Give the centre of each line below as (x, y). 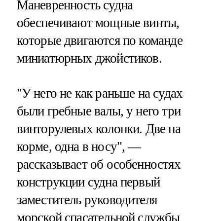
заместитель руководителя (87, 200)
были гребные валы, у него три (98, 111)
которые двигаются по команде (99, 41)
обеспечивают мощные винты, (98, 23)
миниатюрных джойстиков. (89, 58)
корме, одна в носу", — (79, 147)
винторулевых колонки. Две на (98, 129)
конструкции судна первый (88, 182)
